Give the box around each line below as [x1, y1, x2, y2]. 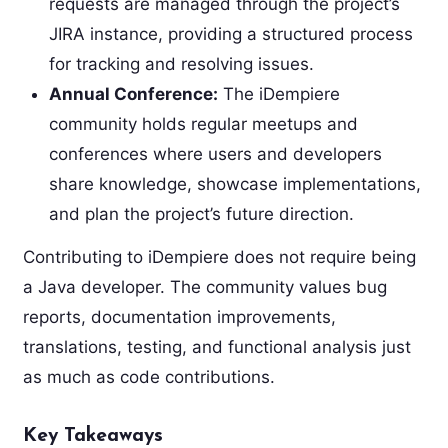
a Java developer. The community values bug [22, 276, 387, 297]
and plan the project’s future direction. [48, 203, 354, 224]
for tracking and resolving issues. [48, 53, 314, 74]
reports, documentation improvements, [22, 306, 336, 327]
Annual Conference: [48, 83, 218, 104]
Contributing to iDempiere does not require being [22, 246, 416, 267]
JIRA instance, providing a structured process [48, 23, 413, 44]
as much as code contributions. [22, 366, 275, 387]
